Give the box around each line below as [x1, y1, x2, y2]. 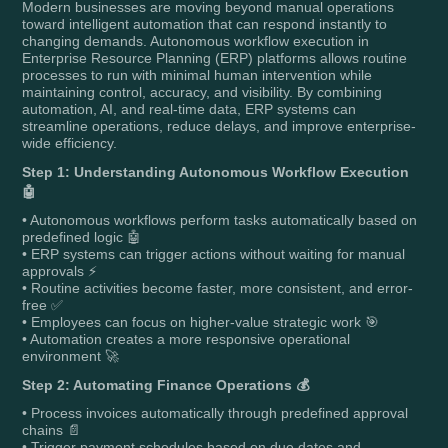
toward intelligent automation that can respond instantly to [22, 15, 388, 32]
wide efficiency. [22, 134, 118, 151]
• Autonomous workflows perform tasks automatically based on [22, 211, 418, 228]
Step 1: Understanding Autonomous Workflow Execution [22, 163, 410, 180]
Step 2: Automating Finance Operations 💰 [22, 376, 310, 393]
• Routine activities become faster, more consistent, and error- [22, 279, 414, 296]
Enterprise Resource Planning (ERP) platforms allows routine [22, 49, 408, 66]
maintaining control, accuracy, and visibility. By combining [22, 83, 383, 100]
